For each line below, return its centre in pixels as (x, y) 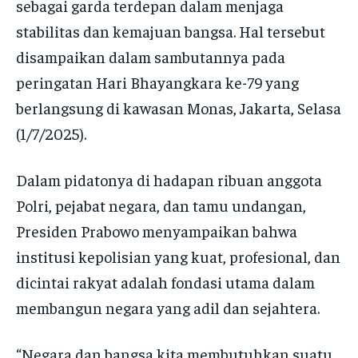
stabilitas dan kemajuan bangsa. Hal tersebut (171, 30)
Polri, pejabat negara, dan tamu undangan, (161, 205)
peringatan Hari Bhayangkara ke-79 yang (157, 82)
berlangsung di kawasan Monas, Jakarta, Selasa (179, 107)
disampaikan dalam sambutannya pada (151, 56)
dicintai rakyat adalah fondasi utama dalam (165, 281)
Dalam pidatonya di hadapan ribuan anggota (169, 179)
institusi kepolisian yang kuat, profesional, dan (178, 256)
